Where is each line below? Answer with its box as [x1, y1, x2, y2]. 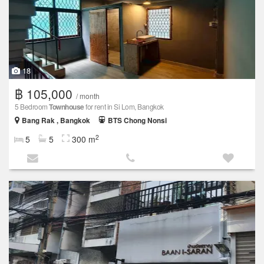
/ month [76, 90, 100, 101]
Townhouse [49, 101, 84, 112]
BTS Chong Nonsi [108, 115, 167, 126]
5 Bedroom [15, 101, 49, 111]
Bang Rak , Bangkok [22, 115, 90, 126]
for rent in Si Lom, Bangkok [84, 101, 164, 111]
